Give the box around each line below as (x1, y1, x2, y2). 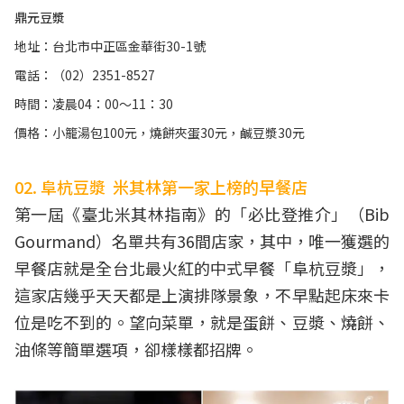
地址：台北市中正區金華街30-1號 (14, 36, 206, 55)
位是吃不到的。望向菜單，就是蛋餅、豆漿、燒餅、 (14, 309, 390, 334)
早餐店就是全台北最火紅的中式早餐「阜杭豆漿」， (14, 255, 390, 280)
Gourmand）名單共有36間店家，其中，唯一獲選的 (14, 228, 390, 252)
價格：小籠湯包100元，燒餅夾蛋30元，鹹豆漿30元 (14, 123, 305, 142)
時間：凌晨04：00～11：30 (14, 94, 173, 113)
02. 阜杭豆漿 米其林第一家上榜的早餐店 (14, 174, 308, 198)
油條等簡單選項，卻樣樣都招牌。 (14, 336, 258, 361)
